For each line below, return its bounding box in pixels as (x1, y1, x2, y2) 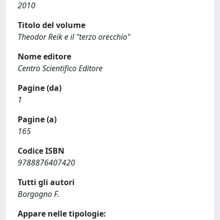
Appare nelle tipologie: (18, 208, 106, 219)
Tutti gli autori (18, 177, 75, 188)
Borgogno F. (18, 189, 59, 199)
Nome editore (18, 51, 71, 62)
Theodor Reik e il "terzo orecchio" (18, 31, 130, 42)
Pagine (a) (18, 114, 56, 125)
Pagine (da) (18, 82, 61, 93)
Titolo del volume (18, 20, 85, 30)
